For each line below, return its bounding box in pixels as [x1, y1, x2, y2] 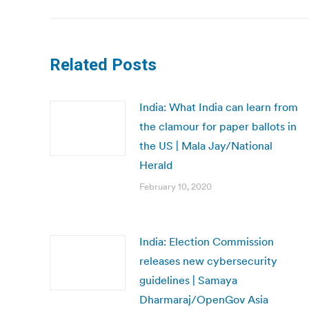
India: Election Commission [139, 235, 274, 248]
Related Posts [50, 55, 157, 74]
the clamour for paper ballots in [139, 119, 297, 133]
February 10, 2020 [139, 181, 212, 192]
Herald [139, 158, 172, 172]
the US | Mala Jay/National [139, 139, 272, 152]
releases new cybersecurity [139, 254, 277, 268]
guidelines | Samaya [139, 273, 237, 287]
